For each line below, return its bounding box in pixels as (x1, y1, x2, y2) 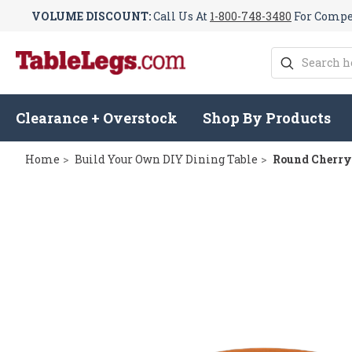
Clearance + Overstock (16, 108, 178, 128)
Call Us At (151, 8, 210, 24)
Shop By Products (203, 108, 332, 128)
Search (270, 48, 310, 64)
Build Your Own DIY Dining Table (75, 152, 258, 167)
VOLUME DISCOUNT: (31, 8, 151, 24)
